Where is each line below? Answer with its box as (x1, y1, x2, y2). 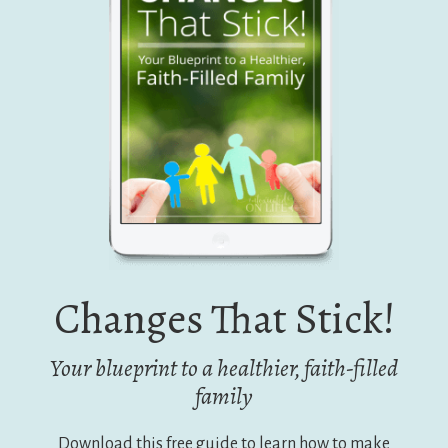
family (195, 379, 253, 412)
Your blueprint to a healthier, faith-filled (50, 351, 398, 384)
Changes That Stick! (53, 289, 395, 347)
